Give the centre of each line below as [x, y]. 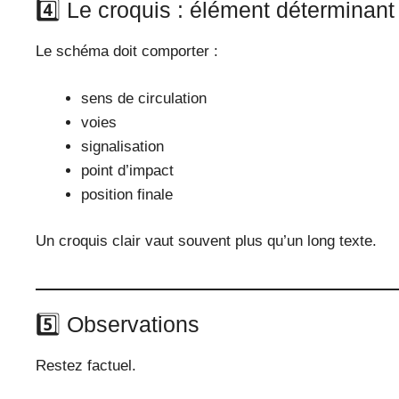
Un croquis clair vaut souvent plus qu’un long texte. [206, 241]
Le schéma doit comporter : [127, 52]
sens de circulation [144, 98]
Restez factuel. [86, 365]
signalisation [122, 146]
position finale [127, 194]
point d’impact [127, 170]
